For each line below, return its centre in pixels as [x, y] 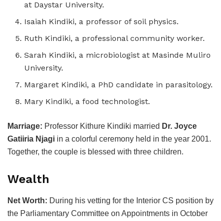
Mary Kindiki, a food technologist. [87, 102]
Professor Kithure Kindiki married [102, 126]
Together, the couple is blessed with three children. [95, 152]
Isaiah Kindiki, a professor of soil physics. [102, 22]
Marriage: [25, 126]
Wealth [28, 179]
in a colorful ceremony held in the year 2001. [133, 139]
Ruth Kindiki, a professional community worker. [115, 38]
